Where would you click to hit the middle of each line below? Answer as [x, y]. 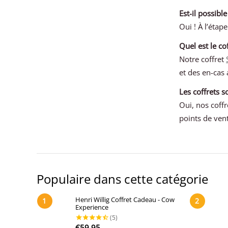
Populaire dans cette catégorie [122, 179]
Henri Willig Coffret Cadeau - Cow [125, 199]
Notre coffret [203, 59]
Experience [92, 207]
